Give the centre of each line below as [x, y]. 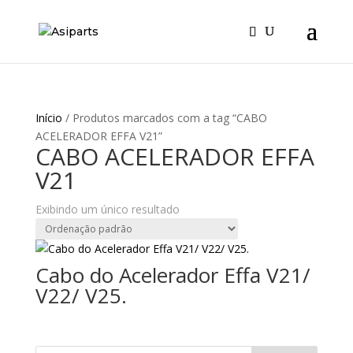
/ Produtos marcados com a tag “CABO [164, 118]
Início [48, 118]
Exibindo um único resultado [107, 209]
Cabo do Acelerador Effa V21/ [173, 275]
